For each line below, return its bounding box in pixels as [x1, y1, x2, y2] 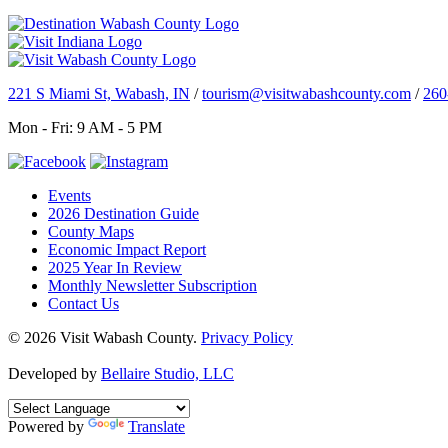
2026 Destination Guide [48, 204, 199, 222]
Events [48, 186, 91, 204]
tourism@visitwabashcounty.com [202, 84, 411, 102]
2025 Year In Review [48, 258, 182, 276]
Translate [128, 417, 185, 435]
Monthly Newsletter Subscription [48, 276, 257, 294]
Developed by [8, 364, 101, 382]
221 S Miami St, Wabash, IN [8, 84, 190, 102]
